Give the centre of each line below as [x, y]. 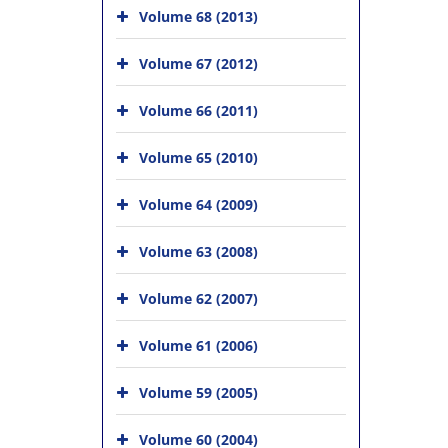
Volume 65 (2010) [198, 157]
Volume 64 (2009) [198, 204]
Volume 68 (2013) [198, 16]
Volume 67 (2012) [198, 63]
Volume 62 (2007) [198, 298]
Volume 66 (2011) [198, 110]
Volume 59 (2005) [198, 392]
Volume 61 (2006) [198, 345]
